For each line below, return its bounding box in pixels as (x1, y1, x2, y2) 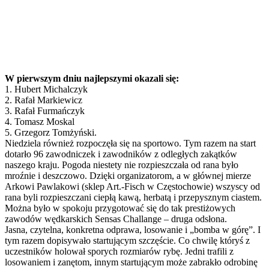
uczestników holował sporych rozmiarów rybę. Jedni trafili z (5, 246, 234, 256)
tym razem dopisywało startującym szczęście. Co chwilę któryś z (5, 235, 250, 246)
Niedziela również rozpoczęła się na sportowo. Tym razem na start (5, 138, 256, 148)
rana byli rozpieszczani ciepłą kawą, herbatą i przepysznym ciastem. (5, 192, 262, 202)
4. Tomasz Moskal (5, 116, 74, 127)
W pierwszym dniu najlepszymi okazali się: (5, 73, 181, 83)
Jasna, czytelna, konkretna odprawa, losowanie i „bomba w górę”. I (5, 224, 261, 235)
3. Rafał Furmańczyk (5, 105, 85, 116)
